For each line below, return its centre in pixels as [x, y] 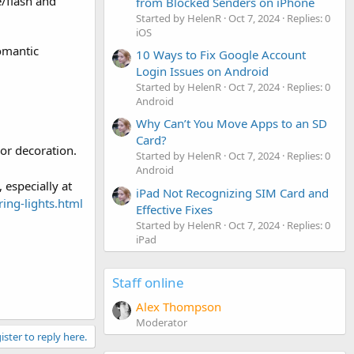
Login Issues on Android [202, 71]
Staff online [148, 282]
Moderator [162, 322]
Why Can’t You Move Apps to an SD [232, 124]
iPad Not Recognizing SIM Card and [232, 192]
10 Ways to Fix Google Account [221, 54]
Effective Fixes [174, 209]
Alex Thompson [179, 306]
